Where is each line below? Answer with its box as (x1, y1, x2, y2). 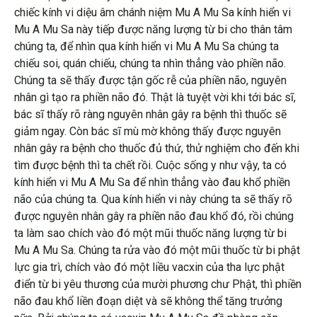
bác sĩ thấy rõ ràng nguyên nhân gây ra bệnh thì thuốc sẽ (14, 107, 287, 121)
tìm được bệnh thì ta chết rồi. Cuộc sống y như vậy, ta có (14, 158, 287, 172)
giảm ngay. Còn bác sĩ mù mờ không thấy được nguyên (14, 124, 281, 138)
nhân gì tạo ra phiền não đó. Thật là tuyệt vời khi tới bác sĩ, (14, 90, 296, 104)
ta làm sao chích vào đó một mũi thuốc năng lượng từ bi (14, 226, 287, 240)
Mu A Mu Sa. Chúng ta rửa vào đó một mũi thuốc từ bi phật (14, 243, 300, 257)
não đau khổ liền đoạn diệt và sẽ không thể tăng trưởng (14, 294, 282, 308)
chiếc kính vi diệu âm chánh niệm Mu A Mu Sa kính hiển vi (14, 5, 291, 19)
